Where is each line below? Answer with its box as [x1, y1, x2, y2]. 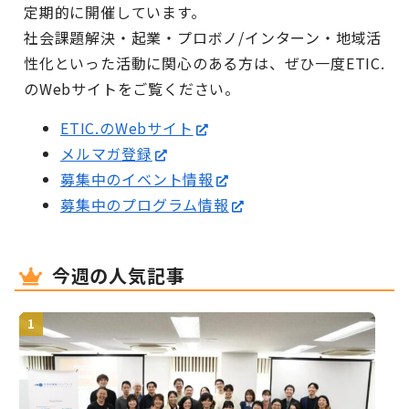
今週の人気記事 [51, 261, 185, 288]
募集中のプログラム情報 [60, 193, 229, 215]
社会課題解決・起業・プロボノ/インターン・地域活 [24, 26, 383, 48]
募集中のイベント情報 [60, 167, 214, 190]
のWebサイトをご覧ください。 [24, 77, 240, 100]
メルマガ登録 [60, 142, 152, 164]
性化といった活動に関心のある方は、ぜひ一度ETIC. [24, 51, 385, 74]
